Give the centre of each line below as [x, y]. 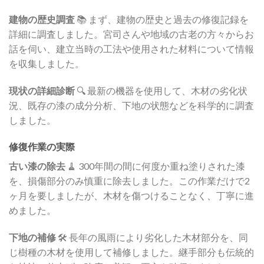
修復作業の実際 [42, 147]
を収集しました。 [47, 63]
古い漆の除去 [37, 166]
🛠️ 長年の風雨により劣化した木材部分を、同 [152, 237]
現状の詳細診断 [42, 90]
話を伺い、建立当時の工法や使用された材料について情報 [131, 48]
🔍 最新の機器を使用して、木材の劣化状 [161, 90]
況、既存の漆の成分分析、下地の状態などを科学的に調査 [131, 105]
